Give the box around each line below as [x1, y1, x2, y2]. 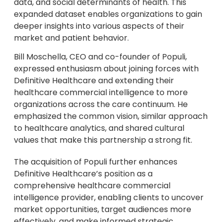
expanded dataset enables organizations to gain [14, 8, 202, 20]
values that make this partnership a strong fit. [14, 134, 192, 146]
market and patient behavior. [14, 32, 129, 44]
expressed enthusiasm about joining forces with [14, 63, 199, 75]
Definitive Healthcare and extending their [14, 75, 174, 87]
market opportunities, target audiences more [14, 204, 191, 216]
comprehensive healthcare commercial [14, 180, 170, 192]
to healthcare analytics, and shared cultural [14, 122, 184, 134]
